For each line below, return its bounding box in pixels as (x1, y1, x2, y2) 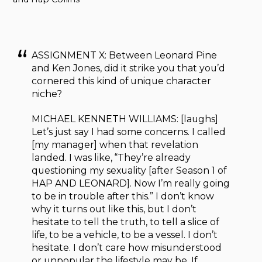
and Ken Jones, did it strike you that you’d (32, 62, 226, 74)
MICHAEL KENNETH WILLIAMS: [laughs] (32, 113, 219, 125)
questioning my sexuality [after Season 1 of (32, 164, 227, 176)
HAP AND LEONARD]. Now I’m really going (32, 177, 230, 189)
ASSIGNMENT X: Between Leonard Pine (32, 49, 218, 61)
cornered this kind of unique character (32, 75, 212, 87)
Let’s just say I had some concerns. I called (32, 126, 226, 137)
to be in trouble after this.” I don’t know (32, 190, 215, 202)
